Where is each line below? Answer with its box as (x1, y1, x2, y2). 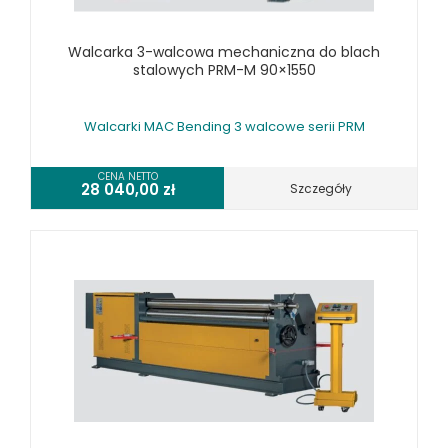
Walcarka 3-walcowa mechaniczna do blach (68, 41, 380, 62)
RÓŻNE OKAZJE (32, 36, 131, 57)
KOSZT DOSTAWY (32, 73, 152, 94)
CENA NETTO (97, 168, 158, 184)
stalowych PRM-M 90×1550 (132, 59, 316, 80)
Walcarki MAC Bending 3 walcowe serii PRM (83, 116, 365, 136)
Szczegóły (289, 179, 352, 197)
